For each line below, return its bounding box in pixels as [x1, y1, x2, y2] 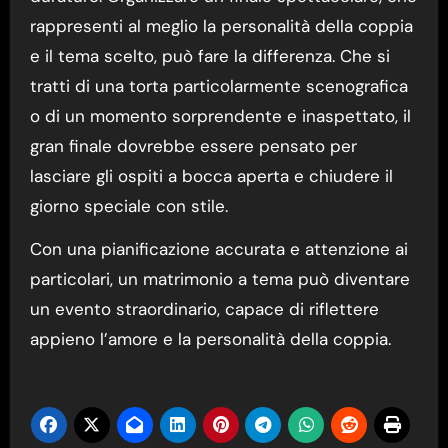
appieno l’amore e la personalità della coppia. [29, 327, 391, 350]
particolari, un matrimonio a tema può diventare [29, 267, 410, 290]
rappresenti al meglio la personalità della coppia [29, 14, 413, 37]
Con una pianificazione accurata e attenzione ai [29, 237, 408, 260]
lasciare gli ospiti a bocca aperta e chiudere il [29, 164, 393, 187]
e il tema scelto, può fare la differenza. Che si [29, 44, 390, 67]
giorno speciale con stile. [29, 194, 228, 217]
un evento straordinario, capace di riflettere [29, 297, 379, 320]
